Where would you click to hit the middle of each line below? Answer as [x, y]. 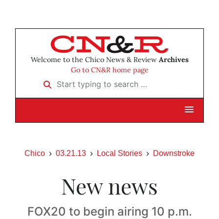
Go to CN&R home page [109, 70]
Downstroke [174, 153]
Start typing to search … [81, 81]
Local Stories [120, 153]
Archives [174, 60]
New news [109, 186]
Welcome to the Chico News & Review [95, 60]
